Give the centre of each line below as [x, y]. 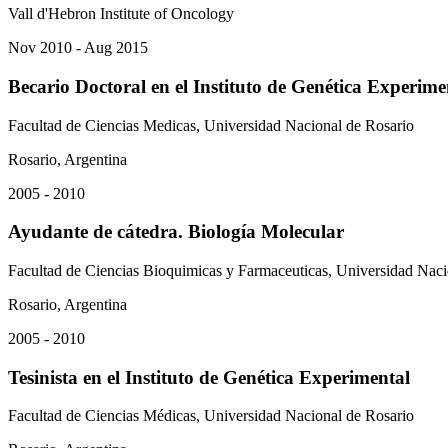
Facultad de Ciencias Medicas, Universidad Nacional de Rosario [211, 125]
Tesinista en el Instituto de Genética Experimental [209, 377]
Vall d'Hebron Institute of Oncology [121, 14]
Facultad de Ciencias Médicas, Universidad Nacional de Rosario [211, 416]
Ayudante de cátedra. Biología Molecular [176, 232]
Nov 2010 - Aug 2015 [78, 48]
